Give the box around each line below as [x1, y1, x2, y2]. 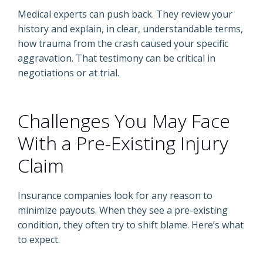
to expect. [18, 233, 60, 246]
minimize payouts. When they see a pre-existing [18, 204, 228, 217]
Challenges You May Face [18, 108, 230, 133]
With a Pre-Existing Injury [18, 130, 228, 156]
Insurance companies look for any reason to [18, 189, 213, 202]
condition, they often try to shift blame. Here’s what [18, 218, 244, 231]
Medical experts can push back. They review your [18, 8, 232, 21]
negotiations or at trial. [18, 66, 119, 79]
